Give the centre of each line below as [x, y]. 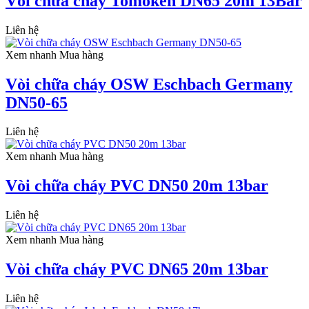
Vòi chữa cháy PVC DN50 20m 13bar [137, 186]
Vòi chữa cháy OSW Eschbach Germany [149, 84]
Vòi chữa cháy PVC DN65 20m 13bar [137, 269]
